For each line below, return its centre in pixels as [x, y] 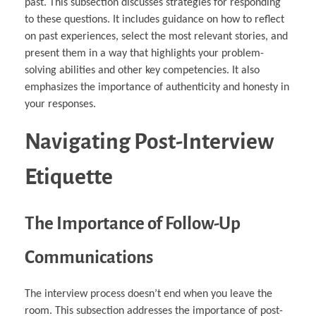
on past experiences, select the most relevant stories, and [156, 37]
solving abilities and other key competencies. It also [142, 71]
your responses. [60, 105]
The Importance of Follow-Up [133, 223]
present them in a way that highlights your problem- [144, 54]
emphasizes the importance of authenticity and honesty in [157, 88]
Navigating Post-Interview [149, 142]
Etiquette [69, 177]
